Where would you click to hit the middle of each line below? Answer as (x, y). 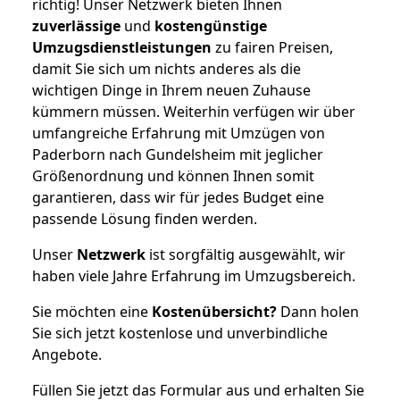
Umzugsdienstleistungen (122, 47)
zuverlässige (76, 25)
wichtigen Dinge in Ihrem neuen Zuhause (171, 90)
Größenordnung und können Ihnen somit (173, 175)
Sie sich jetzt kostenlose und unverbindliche (180, 333)
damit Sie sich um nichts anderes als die (167, 68)
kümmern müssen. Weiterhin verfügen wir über (194, 111)
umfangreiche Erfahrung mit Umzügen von (179, 133)
